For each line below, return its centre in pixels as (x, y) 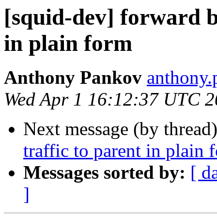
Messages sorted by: (104, 172)
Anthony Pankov (73, 77)
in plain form (68, 43)
